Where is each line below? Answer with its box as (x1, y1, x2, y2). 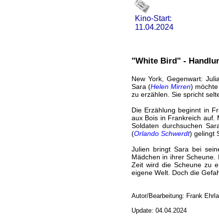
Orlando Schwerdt (133, 130, 190, 137)
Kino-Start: (132, 14, 172, 22)
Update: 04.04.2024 (131, 207, 187, 214)
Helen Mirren (150, 83, 191, 90)
